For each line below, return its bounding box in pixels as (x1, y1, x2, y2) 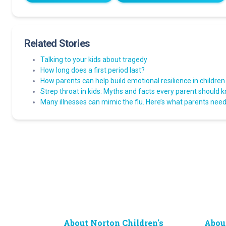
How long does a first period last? (40, 66, 145, 74)
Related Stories (24, 37, 90, 49)
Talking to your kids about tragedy (40, 55, 147, 64)
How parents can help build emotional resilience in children (40, 77, 225, 85)
